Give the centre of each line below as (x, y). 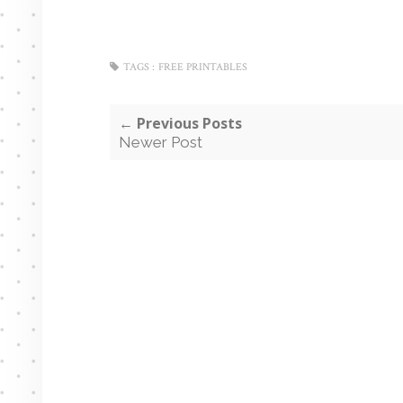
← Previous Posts (180, 123)
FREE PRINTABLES (203, 67)
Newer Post (161, 142)
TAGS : (139, 67)
